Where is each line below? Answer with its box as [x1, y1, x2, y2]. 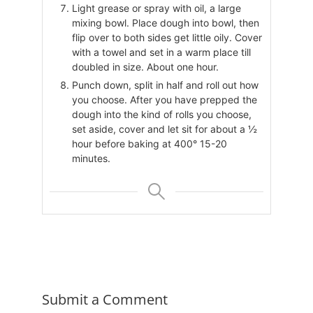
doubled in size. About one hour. [71, 60, 219, 73]
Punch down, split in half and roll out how [71, 78, 259, 91]
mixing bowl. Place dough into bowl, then [71, 16, 259, 29]
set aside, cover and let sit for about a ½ [71, 122, 257, 135]
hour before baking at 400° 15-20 [71, 137, 227, 150]
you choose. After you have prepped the [71, 93, 257, 105]
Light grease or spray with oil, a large [71, 1, 241, 14]
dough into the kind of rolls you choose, [71, 108, 252, 120]
